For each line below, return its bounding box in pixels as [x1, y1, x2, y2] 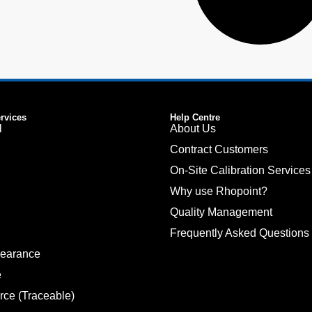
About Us [170, 122, 216, 134]
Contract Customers [170, 143, 268, 155]
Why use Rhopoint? [170, 185, 267, 197]
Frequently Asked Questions [170, 226, 309, 239]
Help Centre [170, 111, 220, 123]
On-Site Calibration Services [170, 164, 311, 176]
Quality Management [170, 205, 272, 218]
